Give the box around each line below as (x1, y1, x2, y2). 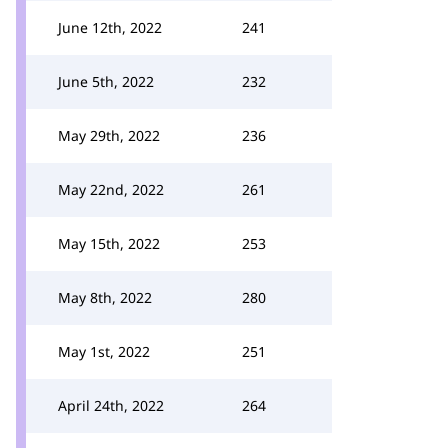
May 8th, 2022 (58, 288, 152, 307)
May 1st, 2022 (58, 342, 150, 361)
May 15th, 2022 (58, 234, 160, 253)
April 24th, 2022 (58, 396, 164, 415)
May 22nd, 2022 (58, 180, 164, 199)
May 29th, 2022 (58, 126, 160, 145)
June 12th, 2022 (58, 18, 162, 37)
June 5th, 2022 (58, 72, 154, 91)
